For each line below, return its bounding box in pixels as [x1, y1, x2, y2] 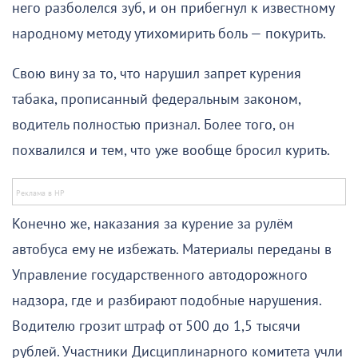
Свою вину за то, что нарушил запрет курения [12, 65, 301, 82]
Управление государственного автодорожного [12, 266, 308, 284]
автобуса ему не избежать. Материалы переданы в [12, 241, 332, 258]
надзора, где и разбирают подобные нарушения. [12, 292, 321, 309]
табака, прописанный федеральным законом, [12, 90, 300, 108]
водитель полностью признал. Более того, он [12, 116, 295, 133]
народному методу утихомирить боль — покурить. [12, 25, 326, 42]
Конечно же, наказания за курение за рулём [12, 215, 293, 233]
